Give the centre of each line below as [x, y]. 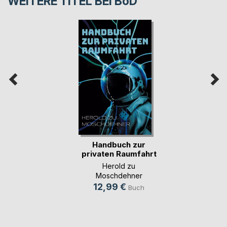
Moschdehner [119, 175]
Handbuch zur [119, 144]
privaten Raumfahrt [119, 154]
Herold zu [119, 166]
